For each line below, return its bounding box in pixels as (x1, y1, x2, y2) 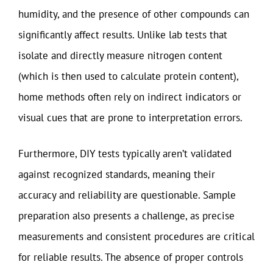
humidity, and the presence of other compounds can (18, 7, 249, 21)
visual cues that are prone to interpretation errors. (18, 110, 243, 124)
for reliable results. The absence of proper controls (18, 250, 243, 264)
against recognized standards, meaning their (18, 168, 215, 181)
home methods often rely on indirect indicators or (18, 90, 241, 104)
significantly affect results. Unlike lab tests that (18, 27, 227, 41)
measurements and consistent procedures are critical (18, 230, 255, 243)
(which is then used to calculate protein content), (18, 69, 238, 83)
